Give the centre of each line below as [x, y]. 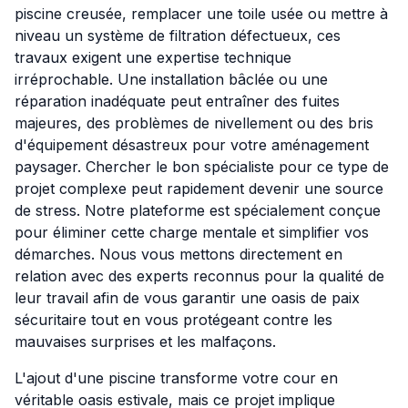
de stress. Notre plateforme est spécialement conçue [198, 211]
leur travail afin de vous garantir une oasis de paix [187, 298]
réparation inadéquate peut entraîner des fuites [177, 102]
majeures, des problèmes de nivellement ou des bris [194, 123]
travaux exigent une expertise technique [153, 58]
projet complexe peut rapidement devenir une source [199, 189]
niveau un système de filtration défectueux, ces [178, 36]
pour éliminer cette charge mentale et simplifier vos [192, 233]
